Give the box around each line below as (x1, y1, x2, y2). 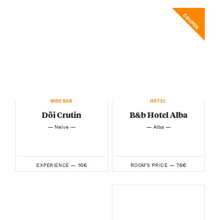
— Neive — (48, 121, 76, 131)
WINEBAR (51, 95, 73, 104)
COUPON (182, 10, 202, 31)
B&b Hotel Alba (129, 109, 188, 120)
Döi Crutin (42, 109, 82, 120)
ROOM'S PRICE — (130, 160, 175, 169)
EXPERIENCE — (36, 160, 76, 169)
